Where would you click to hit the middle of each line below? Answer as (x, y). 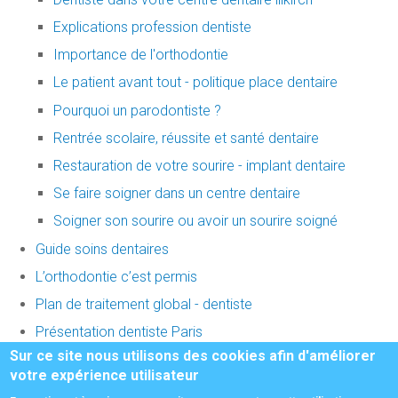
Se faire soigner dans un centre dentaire (177, 194)
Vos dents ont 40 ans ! (105, 360)
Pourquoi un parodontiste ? (137, 110)
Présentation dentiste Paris (119, 332)
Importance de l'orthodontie (141, 55)
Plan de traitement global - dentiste (144, 304)
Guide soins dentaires (102, 249)
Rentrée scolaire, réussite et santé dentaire (186, 138)
